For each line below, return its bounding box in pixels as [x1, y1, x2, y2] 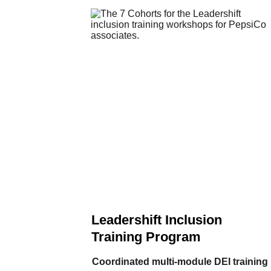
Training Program [91, 229, 201, 244]
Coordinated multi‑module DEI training [91, 256, 268, 267]
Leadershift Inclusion [91, 212, 226, 227]
